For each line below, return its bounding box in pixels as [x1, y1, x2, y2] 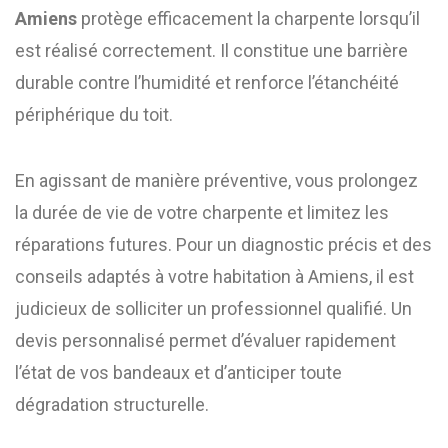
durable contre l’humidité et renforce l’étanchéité [15, 72, 399, 93]
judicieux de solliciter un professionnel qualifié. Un [15, 298, 412, 319]
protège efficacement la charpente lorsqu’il [77, 8, 420, 29]
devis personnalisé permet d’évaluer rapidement [15, 330, 396, 351]
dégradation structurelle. [15, 394, 209, 415]
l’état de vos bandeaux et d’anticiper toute [15, 362, 342, 383]
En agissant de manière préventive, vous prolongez [15, 170, 418, 191]
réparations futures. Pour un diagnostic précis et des [15, 234, 432, 255]
